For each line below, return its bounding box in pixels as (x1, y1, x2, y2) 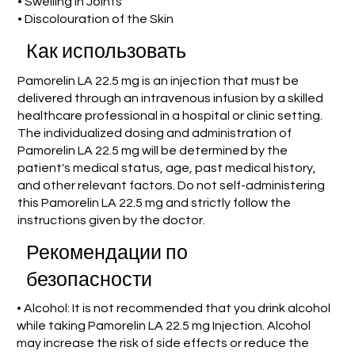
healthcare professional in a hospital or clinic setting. (17, 109, 323, 122)
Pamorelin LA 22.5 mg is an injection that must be (17, 74, 299, 87)
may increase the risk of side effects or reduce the (17, 337, 310, 350)
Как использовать (26, 42, 187, 63)
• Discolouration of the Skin (17, 13, 174, 26)
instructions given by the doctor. (17, 213, 205, 227)
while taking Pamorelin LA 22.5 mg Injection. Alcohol (17, 319, 311, 333)
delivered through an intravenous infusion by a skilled (17, 91, 323, 105)
